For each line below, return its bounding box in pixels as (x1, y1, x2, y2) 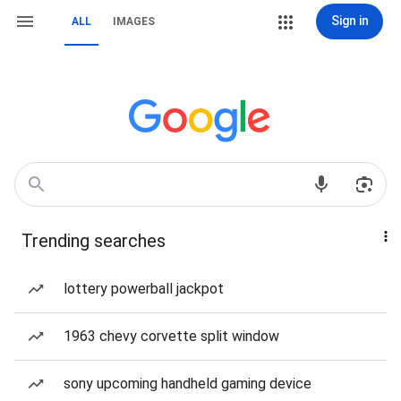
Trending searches (21, 230, 166, 252)
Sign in (330, 13, 369, 28)
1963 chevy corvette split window (64, 328, 279, 345)
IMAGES (113, 15, 155, 28)
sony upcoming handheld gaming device (64, 375, 311, 392)
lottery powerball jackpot (64, 280, 224, 297)
